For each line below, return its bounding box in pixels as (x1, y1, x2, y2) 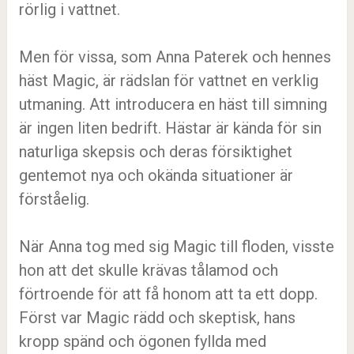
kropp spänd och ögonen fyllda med (18, 332, 266, 351)
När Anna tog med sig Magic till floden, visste (18, 237, 334, 256)
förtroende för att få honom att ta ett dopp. (18, 284, 318, 303)
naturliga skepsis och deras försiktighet (18, 142, 292, 161)
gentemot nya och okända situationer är (18, 166, 293, 185)
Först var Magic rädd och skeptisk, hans (18, 308, 296, 327)
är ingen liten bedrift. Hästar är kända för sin (18, 119, 322, 137)
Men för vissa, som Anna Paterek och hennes (18, 47, 331, 66)
